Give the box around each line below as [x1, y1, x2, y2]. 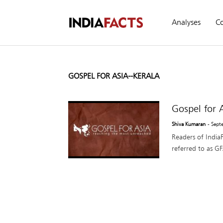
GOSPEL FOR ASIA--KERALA [68, 71, 159, 81]
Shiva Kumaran [171, 120, 206, 127]
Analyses [172, 17, 201, 27]
